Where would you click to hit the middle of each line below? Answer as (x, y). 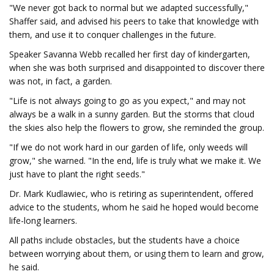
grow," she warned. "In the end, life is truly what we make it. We (135, 161)
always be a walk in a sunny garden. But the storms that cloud (132, 114)
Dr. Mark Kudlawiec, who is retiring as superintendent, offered (131, 194)
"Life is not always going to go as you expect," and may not (128, 101)
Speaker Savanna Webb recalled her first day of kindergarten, (130, 54)
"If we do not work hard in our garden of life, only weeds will (128, 147)
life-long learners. (43, 220)
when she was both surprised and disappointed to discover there (137, 68)
